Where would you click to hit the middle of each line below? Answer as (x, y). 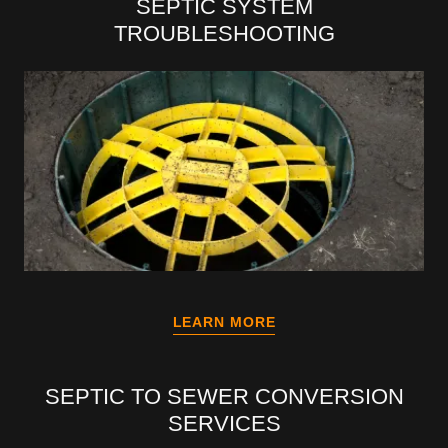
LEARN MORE (224, 321)
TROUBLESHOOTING (224, 33)
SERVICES (224, 423)
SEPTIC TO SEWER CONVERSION (224, 396)
